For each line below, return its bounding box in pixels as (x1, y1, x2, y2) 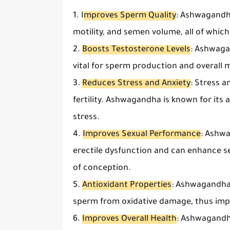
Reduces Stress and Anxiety (82, 79, 190, 88)
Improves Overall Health (82, 214, 177, 224)
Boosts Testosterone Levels (82, 45, 190, 54)
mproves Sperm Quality (84, 11, 176, 21)
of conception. (73, 163, 131, 173)
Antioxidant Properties (82, 180, 171, 190)
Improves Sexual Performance (83, 129, 201, 139)
